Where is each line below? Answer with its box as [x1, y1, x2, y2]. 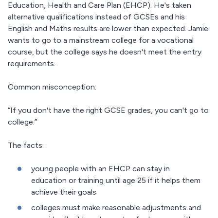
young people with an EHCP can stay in [31, 164, 170, 174]
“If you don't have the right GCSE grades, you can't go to [8, 106, 209, 115]
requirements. [8, 59, 55, 69]
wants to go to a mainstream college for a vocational [8, 36, 194, 45]
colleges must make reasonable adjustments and [31, 203, 201, 213]
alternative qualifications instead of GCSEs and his [8, 12, 185, 22]
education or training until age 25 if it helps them [31, 176, 200, 185]
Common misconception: [8, 82, 96, 92]
